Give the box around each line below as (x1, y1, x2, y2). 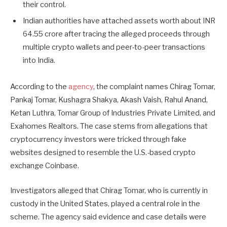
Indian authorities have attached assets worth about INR (23, 16, 215, 26)
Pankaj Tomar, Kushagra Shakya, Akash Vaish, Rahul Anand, (10, 95, 208, 105)
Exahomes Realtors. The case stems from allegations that (10, 122, 208, 131)
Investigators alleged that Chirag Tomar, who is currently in (10, 185, 208, 195)
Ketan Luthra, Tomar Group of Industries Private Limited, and (10, 108, 215, 118)
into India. (23, 56, 55, 65)
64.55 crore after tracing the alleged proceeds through (23, 29, 210, 39)
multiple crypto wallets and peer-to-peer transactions (23, 43, 205, 52)
